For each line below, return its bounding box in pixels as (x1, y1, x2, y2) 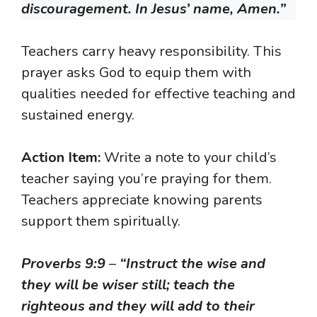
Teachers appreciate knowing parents (21, 190, 263, 210)
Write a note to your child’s (100, 148, 277, 168)
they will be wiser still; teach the (21, 275, 235, 295)
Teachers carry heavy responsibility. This (21, 42, 282, 62)
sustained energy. (21, 105, 134, 125)
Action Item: (21, 148, 100, 168)
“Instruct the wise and (120, 254, 265, 274)
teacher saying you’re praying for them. (21, 169, 272, 189)
